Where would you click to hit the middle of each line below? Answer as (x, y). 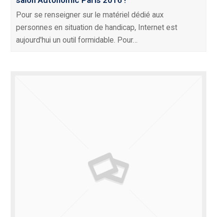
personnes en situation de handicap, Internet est (97, 28)
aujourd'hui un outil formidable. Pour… (77, 40)
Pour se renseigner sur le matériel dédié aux (90, 15)
